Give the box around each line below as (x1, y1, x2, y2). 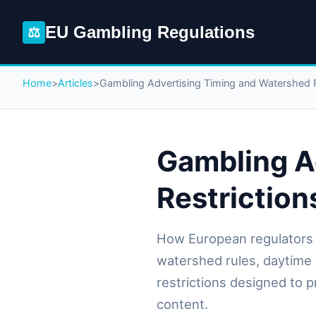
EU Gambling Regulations (45, 22, 255, 42)
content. (157, 296, 208, 312)
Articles (58, 77, 93, 89)
